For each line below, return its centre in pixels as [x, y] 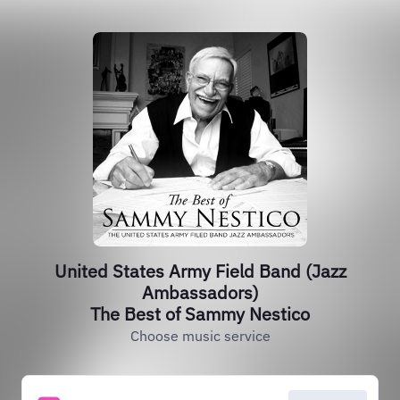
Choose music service [200, 336]
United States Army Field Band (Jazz [200, 271]
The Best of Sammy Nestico [200, 314]
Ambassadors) [200, 292]
